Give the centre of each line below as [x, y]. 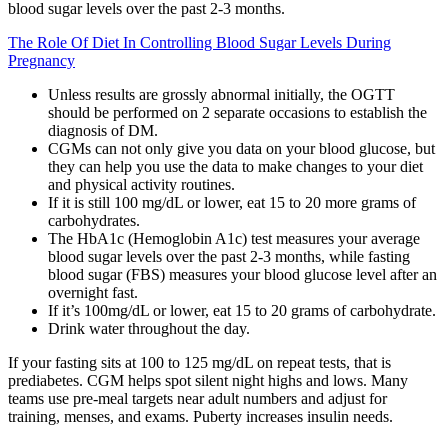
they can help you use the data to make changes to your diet [235, 166]
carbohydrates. [94, 220]
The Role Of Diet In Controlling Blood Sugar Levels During [199, 42]
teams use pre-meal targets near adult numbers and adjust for [197, 398]
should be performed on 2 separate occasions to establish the [237, 112]
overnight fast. [93, 292]
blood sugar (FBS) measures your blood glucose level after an [242, 274]
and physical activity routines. [141, 184]
